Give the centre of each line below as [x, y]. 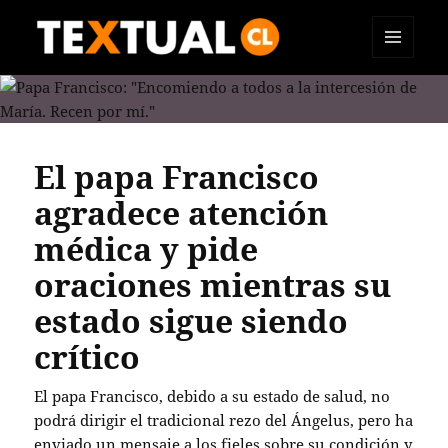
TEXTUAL [83, 86]
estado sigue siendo [191, 320]
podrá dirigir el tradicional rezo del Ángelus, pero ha [224, 420]
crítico [87, 356]
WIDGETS [400, 99]
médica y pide [146, 248]
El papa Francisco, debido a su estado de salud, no [212, 396]
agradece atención [181, 212]
